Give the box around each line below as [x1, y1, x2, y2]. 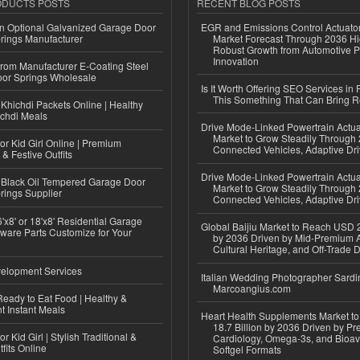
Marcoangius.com [213, 280, 291, 295]
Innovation [213, 53, 259, 67]
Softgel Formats [213, 342, 281, 356]
